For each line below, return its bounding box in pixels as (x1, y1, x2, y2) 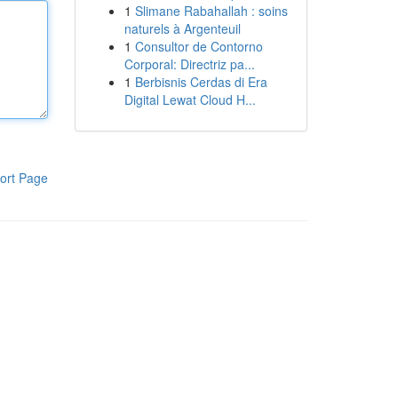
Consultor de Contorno (134, 37, 263, 55)
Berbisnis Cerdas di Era (134, 73, 267, 91)
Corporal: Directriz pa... (123, 55, 255, 73)
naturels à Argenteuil (123, 20, 241, 37)
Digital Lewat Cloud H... (123, 91, 256, 108)
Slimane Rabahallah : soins (134, 2, 288, 20)
